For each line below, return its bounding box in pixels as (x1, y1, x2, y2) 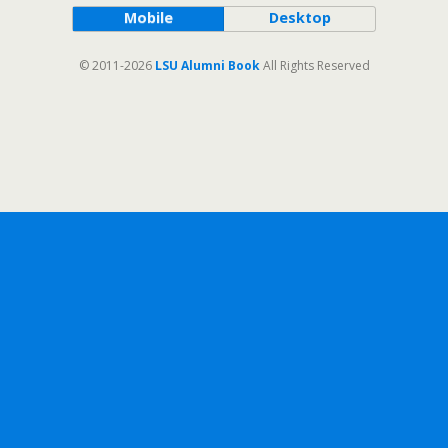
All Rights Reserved (259, 57, 370, 74)
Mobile (123, 8, 173, 27)
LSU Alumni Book (154, 57, 260, 74)
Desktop (268, 8, 331, 27)
